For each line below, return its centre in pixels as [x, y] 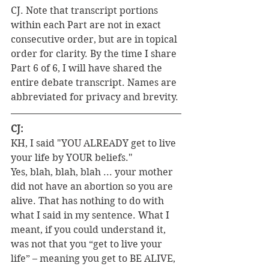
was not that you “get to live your [88, 244]
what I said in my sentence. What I [91, 216]
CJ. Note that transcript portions [86, 11]
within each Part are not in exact [87, 25]
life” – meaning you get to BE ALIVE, [94, 259]
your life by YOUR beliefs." [72, 158]
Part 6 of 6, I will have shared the [88, 68]
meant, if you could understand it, [89, 230]
